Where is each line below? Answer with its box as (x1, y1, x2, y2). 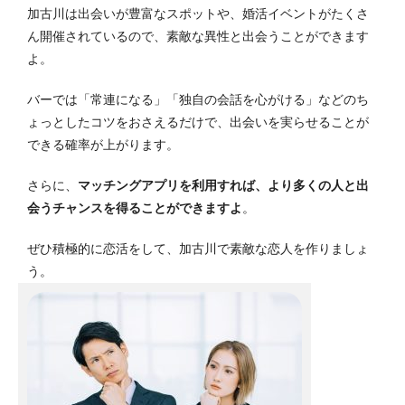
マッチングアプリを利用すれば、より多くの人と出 (78, 178, 369, 193)
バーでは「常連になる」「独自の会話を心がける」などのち (27, 92, 369, 108)
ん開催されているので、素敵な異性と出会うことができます (27, 29, 369, 44)
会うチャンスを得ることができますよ (27, 201, 242, 216)
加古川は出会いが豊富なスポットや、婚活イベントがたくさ (27, 6, 369, 22)
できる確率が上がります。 (27, 137, 179, 153)
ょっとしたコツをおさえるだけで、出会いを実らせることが (27, 115, 369, 130)
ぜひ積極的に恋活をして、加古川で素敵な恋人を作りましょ (27, 241, 369, 257)
